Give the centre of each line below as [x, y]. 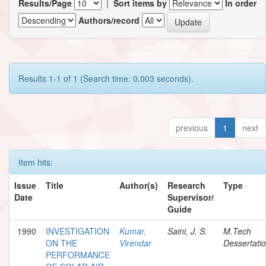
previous [192, 127]
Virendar [135, 243]
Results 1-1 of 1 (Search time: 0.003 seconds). [106, 78]
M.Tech [237, 231]
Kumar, [133, 231]
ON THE [61, 243]
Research [186, 185]
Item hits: [36, 162]
